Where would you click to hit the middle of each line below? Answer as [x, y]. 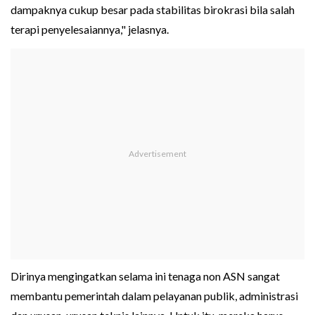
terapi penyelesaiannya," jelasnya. [90, 30]
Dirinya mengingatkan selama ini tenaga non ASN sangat [145, 276]
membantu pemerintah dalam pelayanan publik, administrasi [154, 296]
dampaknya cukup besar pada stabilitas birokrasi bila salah [153, 10]
